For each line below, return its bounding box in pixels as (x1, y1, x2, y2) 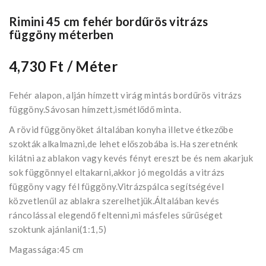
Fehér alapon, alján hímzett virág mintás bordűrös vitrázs (9, 90, 242, 101)
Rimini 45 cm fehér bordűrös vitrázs (9, 14, 208, 29)
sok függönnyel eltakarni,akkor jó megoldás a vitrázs (9, 167, 225, 178)
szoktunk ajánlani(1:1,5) (9, 224, 107, 235)
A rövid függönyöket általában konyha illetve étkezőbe (9, 124, 233, 135)
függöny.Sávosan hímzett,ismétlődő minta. (9, 104, 182, 115)
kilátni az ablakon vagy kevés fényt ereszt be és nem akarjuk (9, 153, 253, 164)
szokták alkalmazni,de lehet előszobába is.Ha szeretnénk (9, 138, 238, 150)
